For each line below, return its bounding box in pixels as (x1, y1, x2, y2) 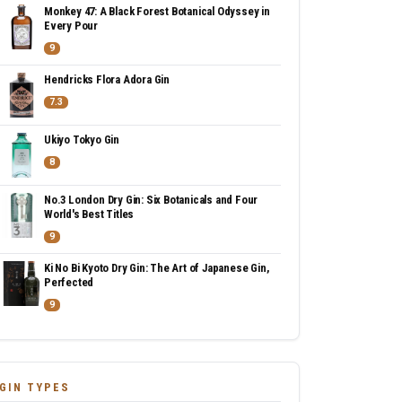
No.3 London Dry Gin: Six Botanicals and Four (44, 193, 258, 206)
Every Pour (44, 19, 98, 32)
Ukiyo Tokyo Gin (44, 133, 119, 146)
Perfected (44, 275, 94, 289)
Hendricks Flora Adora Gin (44, 73, 170, 86)
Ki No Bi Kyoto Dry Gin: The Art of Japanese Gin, (44, 261, 269, 275)
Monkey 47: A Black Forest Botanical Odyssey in (44, 4, 270, 18)
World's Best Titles (44, 207, 135, 221)
